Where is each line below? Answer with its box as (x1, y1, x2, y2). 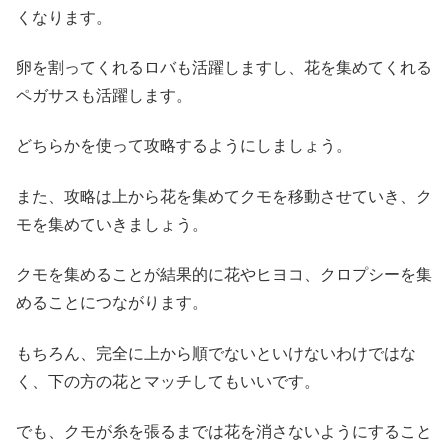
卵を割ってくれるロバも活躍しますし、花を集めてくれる (16, 59, 432, 77)
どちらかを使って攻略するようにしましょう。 (16, 137, 352, 155)
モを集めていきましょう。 (16, 215, 208, 233)
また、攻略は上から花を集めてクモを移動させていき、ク (16, 187, 432, 205)
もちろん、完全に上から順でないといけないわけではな (16, 344, 416, 362)
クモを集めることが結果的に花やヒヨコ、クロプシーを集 (16, 266, 432, 284)
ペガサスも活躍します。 (16, 87, 192, 105)
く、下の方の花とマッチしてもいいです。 (16, 372, 320, 390)
